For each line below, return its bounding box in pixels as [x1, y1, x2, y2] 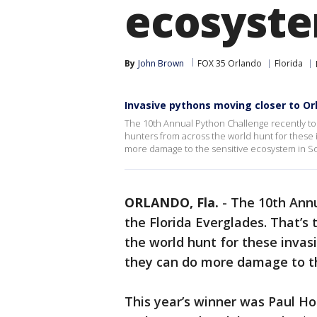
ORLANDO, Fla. [125, 194, 219, 211]
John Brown [138, 57, 184, 69]
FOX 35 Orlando [197, 57, 262, 69]
